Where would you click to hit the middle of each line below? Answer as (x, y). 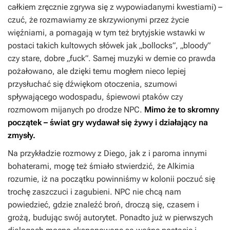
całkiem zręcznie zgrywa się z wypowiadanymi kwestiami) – (115, 7)
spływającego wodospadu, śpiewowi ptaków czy (95, 97)
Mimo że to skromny (181, 110)
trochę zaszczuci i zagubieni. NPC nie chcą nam (94, 192)
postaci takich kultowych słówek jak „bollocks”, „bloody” (109, 46)
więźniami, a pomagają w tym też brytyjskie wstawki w (106, 33)
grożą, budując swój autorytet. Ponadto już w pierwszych (110, 218)
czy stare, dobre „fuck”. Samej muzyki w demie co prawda (112, 59)
